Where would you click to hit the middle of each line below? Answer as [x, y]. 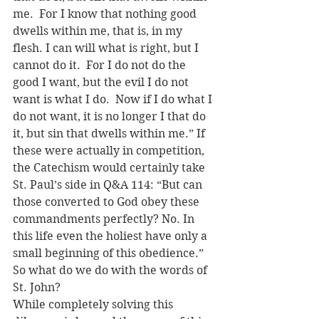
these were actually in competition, [110, 151]
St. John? [37, 287]
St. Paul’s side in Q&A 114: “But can [109, 185]
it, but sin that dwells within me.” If [110, 134]
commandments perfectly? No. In [105, 219]
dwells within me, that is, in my [99, 31]
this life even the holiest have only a [111, 236]
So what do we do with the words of [111, 270]
